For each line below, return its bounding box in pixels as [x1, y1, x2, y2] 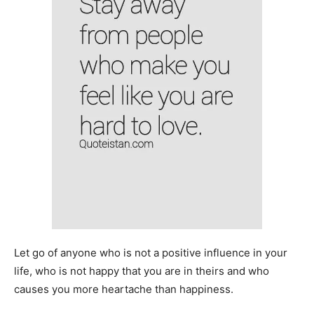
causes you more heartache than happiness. [14, 282, 233, 296]
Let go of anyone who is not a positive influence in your [14, 245, 287, 259]
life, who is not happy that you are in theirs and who [14, 264, 269, 278]
